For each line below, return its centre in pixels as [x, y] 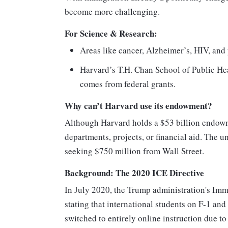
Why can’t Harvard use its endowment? [138, 106]
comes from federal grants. [128, 84]
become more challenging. [112, 12]
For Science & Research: [111, 34]
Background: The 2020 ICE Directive [134, 173]
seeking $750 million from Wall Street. [134, 151]
